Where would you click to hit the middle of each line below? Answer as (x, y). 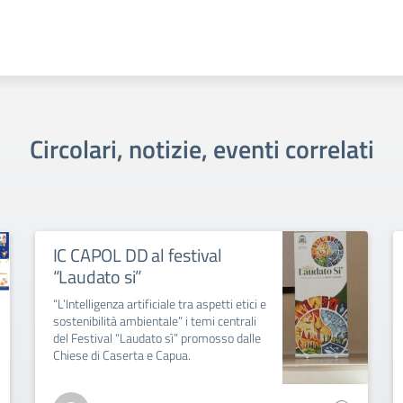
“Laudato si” (98, 277)
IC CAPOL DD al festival (138, 255)
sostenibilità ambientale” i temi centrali (154, 321)
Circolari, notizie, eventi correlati (201, 149)
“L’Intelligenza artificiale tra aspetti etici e (159, 304)
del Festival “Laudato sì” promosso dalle (157, 338)
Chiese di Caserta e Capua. (121, 355)
